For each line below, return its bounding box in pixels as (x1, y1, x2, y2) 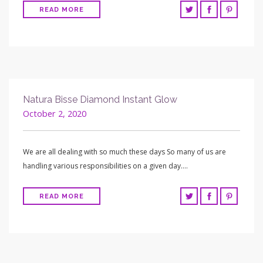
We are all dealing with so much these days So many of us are (23, 147, 226, 157)
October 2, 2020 (23, 108, 86, 120)
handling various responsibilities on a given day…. (23, 161, 188, 171)
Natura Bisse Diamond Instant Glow (23, 94, 177, 106)
